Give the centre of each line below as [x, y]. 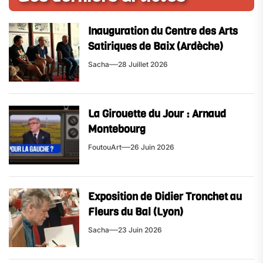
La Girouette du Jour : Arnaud [157, 114]
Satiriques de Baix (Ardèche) [156, 46]
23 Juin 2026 [140, 230]
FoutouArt [105, 147]
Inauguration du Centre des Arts [163, 31]
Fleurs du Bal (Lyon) [136, 212]
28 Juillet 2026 [143, 64]
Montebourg [117, 129]
